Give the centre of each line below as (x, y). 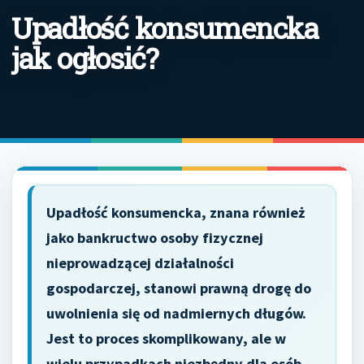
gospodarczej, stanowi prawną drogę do (179, 288)
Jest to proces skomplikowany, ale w (166, 338)
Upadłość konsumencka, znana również (175, 212)
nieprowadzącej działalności (140, 263)
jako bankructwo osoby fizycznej (155, 238)
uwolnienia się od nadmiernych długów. (176, 313)
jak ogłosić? (85, 58)
